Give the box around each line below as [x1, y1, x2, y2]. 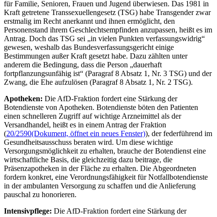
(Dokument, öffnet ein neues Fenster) [31, 129, 145, 138]
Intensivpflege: [4, 206, 52, 215]
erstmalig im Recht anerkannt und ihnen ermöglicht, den [4, 16, 175, 25]
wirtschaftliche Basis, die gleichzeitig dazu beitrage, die [4, 155, 172, 164]
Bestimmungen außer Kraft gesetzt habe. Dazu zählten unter [4, 51, 187, 60]
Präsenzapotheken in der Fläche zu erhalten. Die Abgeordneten [4, 164, 196, 172]
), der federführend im [145, 129, 212, 138]
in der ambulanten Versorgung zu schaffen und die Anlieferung [4, 181, 196, 190]
